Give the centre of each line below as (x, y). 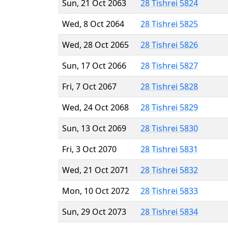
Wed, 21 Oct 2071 (95, 170)
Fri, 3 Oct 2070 (89, 149)
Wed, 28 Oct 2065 (95, 45)
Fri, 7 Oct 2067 (89, 86)
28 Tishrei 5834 (169, 211)
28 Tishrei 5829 (169, 107)
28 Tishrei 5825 (169, 24)
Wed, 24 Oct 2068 (95, 107)
